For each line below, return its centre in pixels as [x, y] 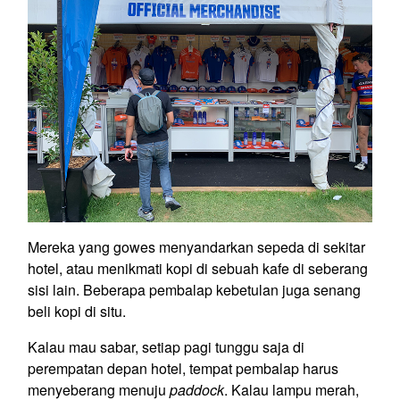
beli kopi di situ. [77, 311]
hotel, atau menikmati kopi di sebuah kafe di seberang [198, 268]
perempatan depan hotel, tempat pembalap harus [183, 368]
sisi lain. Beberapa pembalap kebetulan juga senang [194, 289]
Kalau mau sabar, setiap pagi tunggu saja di [166, 346]
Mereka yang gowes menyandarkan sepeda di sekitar [196, 246]
